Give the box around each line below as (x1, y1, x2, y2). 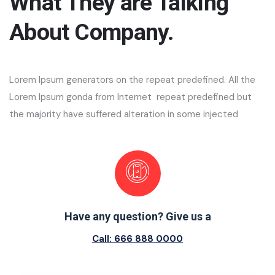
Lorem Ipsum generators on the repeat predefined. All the (9, 73, 255, 86)
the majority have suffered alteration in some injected (9, 107, 238, 120)
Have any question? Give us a (64, 209, 211, 223)
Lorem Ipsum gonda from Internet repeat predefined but (9, 90, 252, 103)
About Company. (9, 18, 174, 45)
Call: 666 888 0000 (92, 232, 183, 245)
